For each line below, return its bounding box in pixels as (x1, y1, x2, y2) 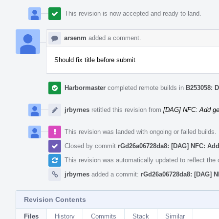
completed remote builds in (106, 84, 186, 91)
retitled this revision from (89, 106, 163, 113)
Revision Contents (24, 195, 86, 203)
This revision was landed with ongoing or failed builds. (65, 128, 217, 135)
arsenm (64, 34, 87, 42)
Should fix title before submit (54, 56, 135, 64)
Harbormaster (65, 84, 106, 91)
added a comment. (87, 34, 141, 42)
